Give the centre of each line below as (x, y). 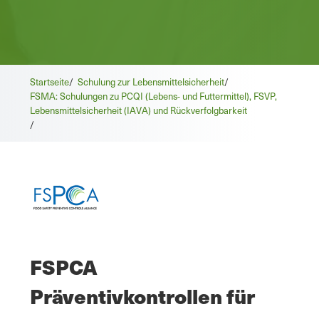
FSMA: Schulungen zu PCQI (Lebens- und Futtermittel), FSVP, (153, 96)
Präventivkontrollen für (142, 296)
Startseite (49, 82)
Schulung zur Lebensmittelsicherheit (151, 82)
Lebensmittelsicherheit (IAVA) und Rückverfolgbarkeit (138, 110)
